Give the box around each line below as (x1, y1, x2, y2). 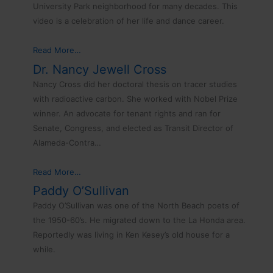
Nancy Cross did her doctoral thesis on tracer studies (33, 79, 238, 89)
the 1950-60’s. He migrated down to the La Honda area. (33, 215, 246, 225)
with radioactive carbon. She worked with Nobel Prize (33, 93, 238, 104)
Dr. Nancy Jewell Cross (33, 62, 167, 77)
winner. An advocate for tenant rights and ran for (33, 108, 221, 118)
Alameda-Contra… (33, 137, 102, 147)
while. (33, 244, 56, 255)
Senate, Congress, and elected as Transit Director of (33, 122, 234, 133)
